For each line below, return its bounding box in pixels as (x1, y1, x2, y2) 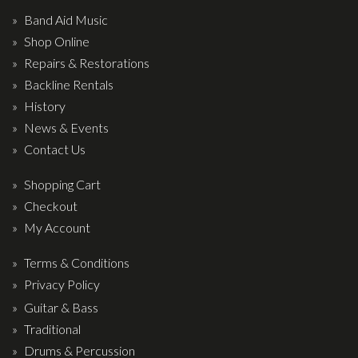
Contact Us (24, 141, 86, 157)
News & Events (24, 119, 109, 135)
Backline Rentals (24, 76, 113, 92)
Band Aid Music (24, 11, 108, 27)
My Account (24, 219, 90, 235)
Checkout (24, 197, 78, 213)
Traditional (24, 320, 81, 336)
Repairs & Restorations (24, 54, 149, 70)
